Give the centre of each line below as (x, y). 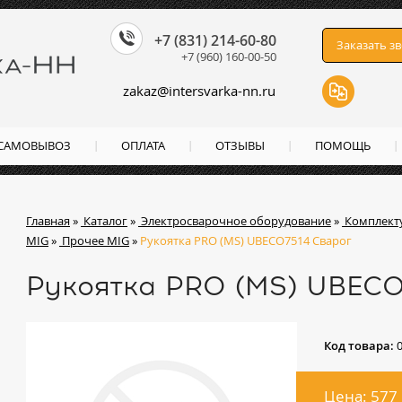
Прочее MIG (96, 240)
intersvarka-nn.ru (222, 91)
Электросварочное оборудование (236, 221)
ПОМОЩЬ (343, 145)
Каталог (105, 221)
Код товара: (360, 345)
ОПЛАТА (143, 145)
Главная (48, 221)
